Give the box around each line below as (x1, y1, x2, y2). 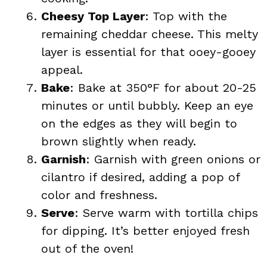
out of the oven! (41, 241, 133, 256)
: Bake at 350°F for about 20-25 (70, 80, 256, 95)
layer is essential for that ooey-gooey (41, 44, 256, 59)
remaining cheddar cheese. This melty (41, 26, 258, 41)
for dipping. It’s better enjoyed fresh (41, 223, 250, 238)
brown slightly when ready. (41, 133, 196, 148)
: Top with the (145, 8, 227, 23)
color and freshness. (41, 187, 157, 202)
